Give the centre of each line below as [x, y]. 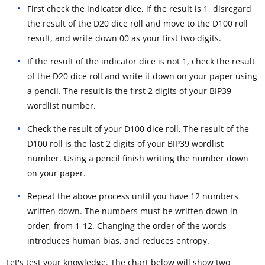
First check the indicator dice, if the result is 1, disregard [139, 8]
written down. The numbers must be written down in [132, 211]
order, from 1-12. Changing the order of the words [127, 225]
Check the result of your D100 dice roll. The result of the [138, 128]
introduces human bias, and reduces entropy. [118, 240]
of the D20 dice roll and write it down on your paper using [142, 76]
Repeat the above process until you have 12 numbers [133, 196]
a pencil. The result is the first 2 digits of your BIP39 [129, 91]
